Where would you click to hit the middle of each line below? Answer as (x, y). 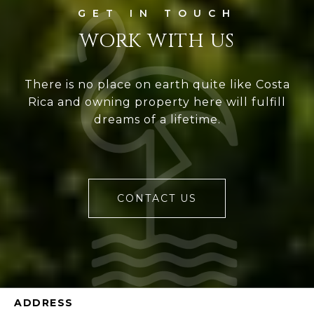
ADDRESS (44, 302)
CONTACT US (157, 198)
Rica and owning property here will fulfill (157, 102)
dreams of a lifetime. (157, 119)
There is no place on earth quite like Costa (157, 84)
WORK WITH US (157, 41)
